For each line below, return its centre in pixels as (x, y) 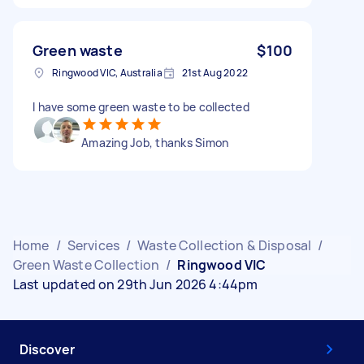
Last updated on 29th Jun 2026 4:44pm (136, 284)
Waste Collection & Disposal (225, 245)
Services (93, 245)
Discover (47, 349)
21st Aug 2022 (214, 72)
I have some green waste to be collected (141, 106)
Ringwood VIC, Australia (107, 72)
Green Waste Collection (87, 264)
